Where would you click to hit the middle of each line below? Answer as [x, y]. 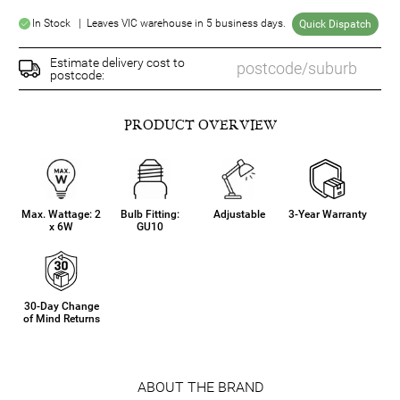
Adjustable [239, 215]
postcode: [77, 75]
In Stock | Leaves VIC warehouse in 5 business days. [159, 24]
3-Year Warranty [327, 215]
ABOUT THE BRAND [200, 387]
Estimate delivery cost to [117, 63]
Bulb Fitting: [150, 215]
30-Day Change [61, 307]
